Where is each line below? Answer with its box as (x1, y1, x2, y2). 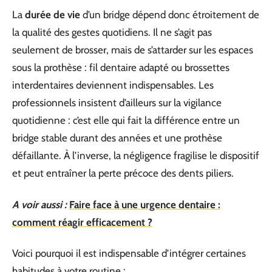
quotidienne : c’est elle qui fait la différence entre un (12, 114, 240, 126)
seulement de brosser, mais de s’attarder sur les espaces (12, 44, 253, 56)
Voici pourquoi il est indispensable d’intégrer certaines (12, 247, 246, 259)
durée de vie (25, 8, 80, 21)
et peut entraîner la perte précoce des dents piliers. (12, 167, 234, 179)
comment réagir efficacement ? (12, 216, 152, 228)
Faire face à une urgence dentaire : (69, 198, 220, 211)
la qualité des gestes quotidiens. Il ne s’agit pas (12, 26, 212, 38)
